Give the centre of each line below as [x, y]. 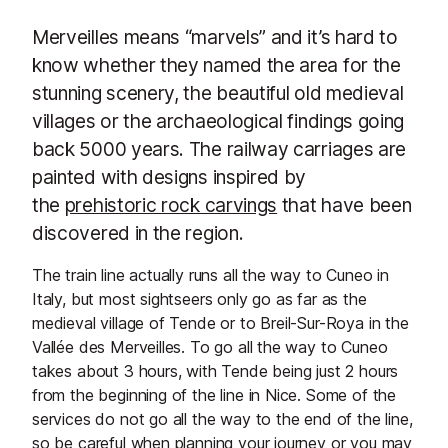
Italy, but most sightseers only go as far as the [199, 299]
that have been [344, 205]
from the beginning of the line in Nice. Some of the [214, 395]
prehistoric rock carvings [171, 205]
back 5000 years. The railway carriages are [219, 149]
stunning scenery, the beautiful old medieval [218, 93]
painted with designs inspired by [169, 177]
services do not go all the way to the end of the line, [222, 419]
